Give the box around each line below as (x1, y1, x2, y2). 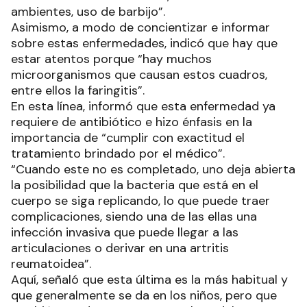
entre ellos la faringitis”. (11, 82, 148, 99)
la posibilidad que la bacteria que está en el (11, 176, 258, 193)
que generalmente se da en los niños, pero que (11, 286, 277, 304)
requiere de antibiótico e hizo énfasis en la (11, 113, 252, 130)
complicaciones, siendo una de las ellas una (11, 208, 257, 225)
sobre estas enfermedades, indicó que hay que (11, 34, 278, 51)
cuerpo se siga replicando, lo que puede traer (11, 192, 270, 209)
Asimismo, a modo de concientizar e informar (11, 19, 270, 36)
